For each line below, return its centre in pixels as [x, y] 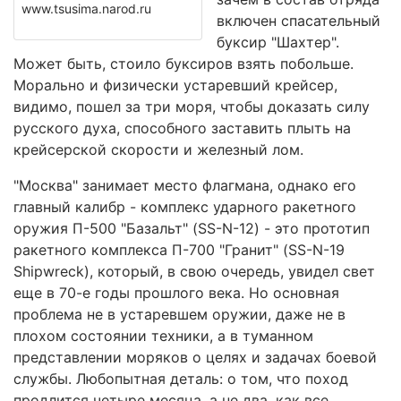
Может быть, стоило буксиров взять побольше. [183, 64]
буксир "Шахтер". [278, 42]
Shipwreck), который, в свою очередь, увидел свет [194, 271]
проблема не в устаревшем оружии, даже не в [179, 314]
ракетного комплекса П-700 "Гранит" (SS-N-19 [179, 250]
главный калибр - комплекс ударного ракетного [185, 207]
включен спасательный [299, 21]
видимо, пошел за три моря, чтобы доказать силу [192, 107]
